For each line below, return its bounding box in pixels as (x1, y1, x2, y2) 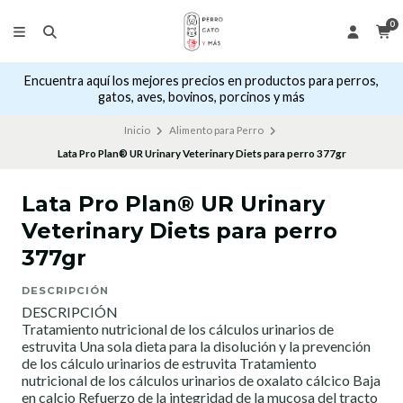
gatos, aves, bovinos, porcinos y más (98, 89, 305, 105)
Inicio (124, 124, 150, 137)
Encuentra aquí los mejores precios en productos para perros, (24, 73, 379, 89)
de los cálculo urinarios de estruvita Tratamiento (22, 354, 317, 372)
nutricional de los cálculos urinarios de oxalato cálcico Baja (22, 372, 381, 390)
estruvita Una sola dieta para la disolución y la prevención (22, 337, 371, 355)
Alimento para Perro (168, 124, 264, 137)
